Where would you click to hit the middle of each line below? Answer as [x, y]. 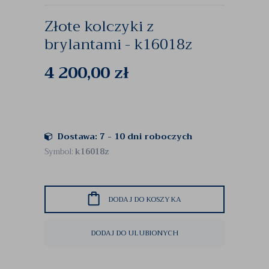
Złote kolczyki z [99, 26]
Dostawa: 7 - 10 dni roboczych [125, 136]
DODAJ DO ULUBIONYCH [134, 233]
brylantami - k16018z [118, 44]
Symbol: [60, 152]
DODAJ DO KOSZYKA [145, 199]
